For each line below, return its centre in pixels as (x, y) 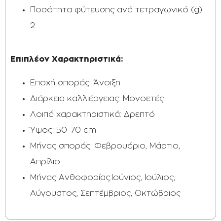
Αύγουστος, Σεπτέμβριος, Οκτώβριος (105, 193)
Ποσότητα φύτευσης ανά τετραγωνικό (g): (117, 10)
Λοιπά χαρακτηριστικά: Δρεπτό (92, 114)
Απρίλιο (45, 162)
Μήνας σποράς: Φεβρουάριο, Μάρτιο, (105, 146)
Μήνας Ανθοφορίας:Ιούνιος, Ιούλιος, (103, 178)
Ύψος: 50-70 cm (63, 130)
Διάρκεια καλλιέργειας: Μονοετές (97, 99)
